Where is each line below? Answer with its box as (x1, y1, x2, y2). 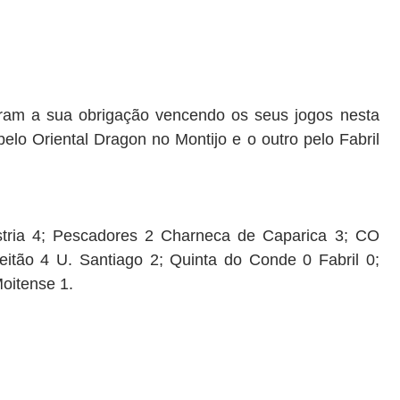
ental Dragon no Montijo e (54, 130, 242, 148)
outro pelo (255, 130, 339, 148)
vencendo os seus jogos (149, 106, 340, 124)
